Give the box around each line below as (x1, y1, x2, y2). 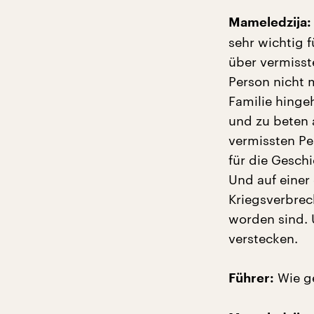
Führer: (228, 272, 274, 285)
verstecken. (228, 231, 298, 246)
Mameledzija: (228, 16, 311, 29)
